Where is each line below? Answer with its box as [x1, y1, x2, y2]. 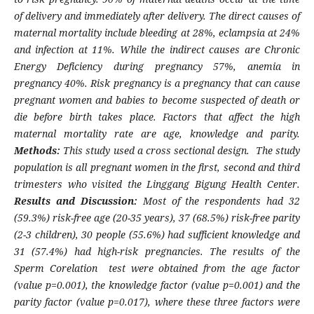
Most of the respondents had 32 [142, 194, 301, 208]
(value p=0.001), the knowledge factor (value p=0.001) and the [13, 278, 301, 292]
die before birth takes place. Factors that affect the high [13, 110, 301, 124]
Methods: [13, 144, 64, 158]
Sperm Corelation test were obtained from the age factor [13, 261, 301, 275]
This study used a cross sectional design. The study [63, 144, 301, 158]
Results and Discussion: [13, 194, 143, 208]
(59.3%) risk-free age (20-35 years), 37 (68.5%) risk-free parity [13, 211, 301, 225]
